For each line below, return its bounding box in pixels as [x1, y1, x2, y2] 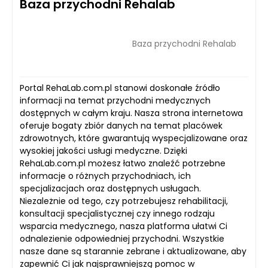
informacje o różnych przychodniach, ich [20, 170, 191, 182]
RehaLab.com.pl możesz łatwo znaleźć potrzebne [20, 157, 226, 169]
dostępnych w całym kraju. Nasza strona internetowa [20, 107, 243, 119]
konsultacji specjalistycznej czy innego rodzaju [20, 208, 215, 220]
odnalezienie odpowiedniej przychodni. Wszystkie [20, 233, 224, 245]
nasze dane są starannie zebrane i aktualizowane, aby [20, 245, 246, 257]
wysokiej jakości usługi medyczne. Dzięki [20, 145, 187, 157]
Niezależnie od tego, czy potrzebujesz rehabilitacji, [20, 195, 228, 207]
